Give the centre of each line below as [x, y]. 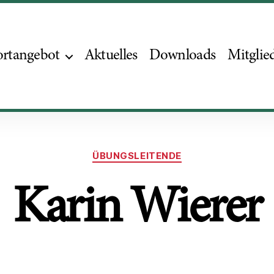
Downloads [183, 56]
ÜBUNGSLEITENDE [137, 156]
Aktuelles [111, 56]
